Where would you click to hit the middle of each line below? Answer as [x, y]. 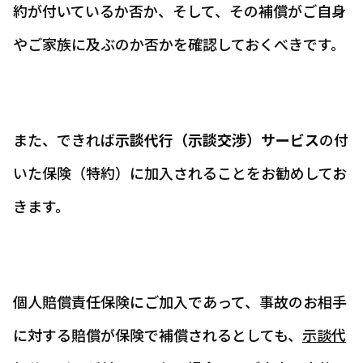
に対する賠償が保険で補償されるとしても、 [158, 335]
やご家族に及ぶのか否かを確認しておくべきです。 [179, 44]
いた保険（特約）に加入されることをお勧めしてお [180, 173]
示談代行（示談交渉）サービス [217, 139]
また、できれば [64, 139]
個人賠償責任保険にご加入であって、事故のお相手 [180, 301]
